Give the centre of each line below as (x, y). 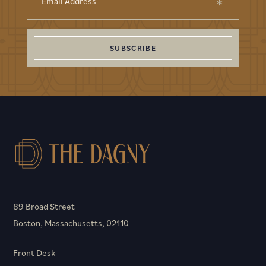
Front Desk (34, 253)
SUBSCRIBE (133, 48)
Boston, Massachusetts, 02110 (71, 223)
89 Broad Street (44, 207)
